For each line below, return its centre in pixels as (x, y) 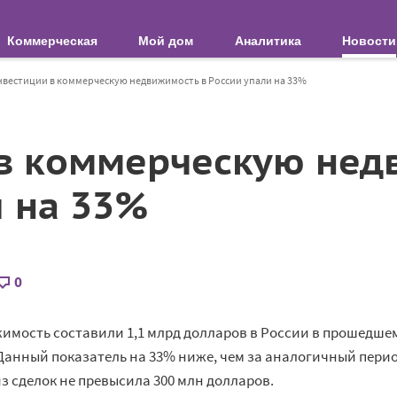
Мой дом (166, 41)
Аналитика (268, 41)
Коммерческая (52, 41)
